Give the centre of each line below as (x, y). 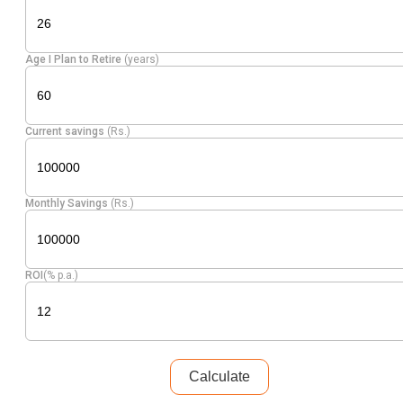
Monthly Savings (68, 203)
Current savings (66, 131)
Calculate (219, 376)
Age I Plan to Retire (75, 59)
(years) (142, 59)
